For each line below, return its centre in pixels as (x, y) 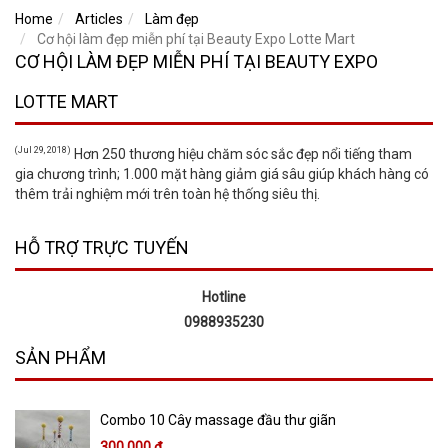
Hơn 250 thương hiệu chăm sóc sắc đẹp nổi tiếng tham (241, 154)
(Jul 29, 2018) (43, 150)
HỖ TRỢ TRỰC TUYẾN (102, 248)
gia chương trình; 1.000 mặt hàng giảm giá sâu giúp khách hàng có (222, 174)
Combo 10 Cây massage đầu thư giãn (218, 420)
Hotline (224, 297)
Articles (99, 19)
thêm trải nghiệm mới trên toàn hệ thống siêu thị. (167, 194)
